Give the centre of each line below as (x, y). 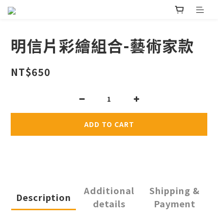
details (109, 204)
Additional (109, 191)
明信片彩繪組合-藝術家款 (102, 45)
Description (43, 197)
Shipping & (174, 191)
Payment (174, 204)
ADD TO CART (109, 124)
